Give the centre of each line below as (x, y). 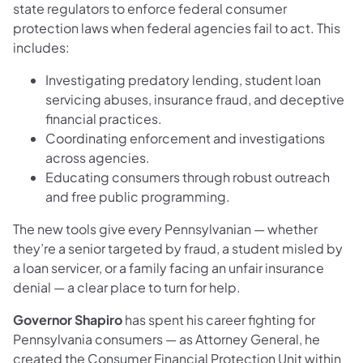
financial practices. (104, 118)
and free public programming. (138, 196)
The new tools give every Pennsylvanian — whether (165, 228)
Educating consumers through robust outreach (188, 177)
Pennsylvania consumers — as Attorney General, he (167, 339)
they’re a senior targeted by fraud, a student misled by (178, 248)
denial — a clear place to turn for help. (127, 287)
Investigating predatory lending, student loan (183, 79)
